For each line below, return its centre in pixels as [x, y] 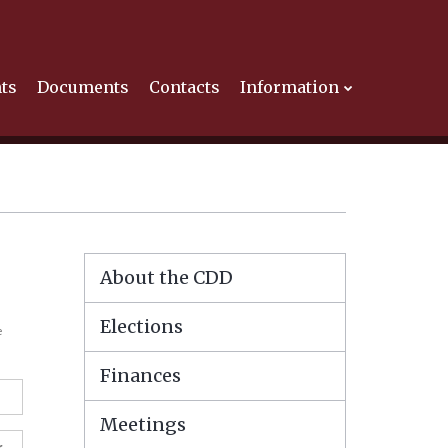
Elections [141, 326]
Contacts [184, 87]
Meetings [142, 424]
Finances [140, 375]
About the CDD [166, 277]
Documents [83, 87]
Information [289, 87]
